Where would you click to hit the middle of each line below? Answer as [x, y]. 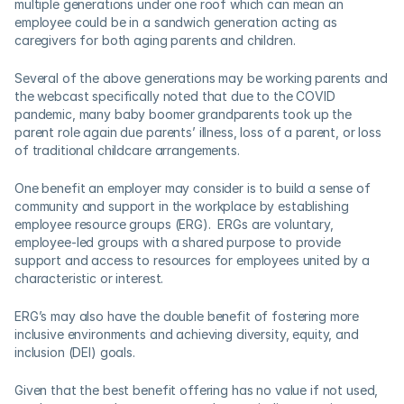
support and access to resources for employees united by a [193, 260]
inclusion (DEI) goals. [75, 352]
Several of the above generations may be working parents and [201, 78]
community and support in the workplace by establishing [182, 206]
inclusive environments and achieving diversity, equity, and [187, 334]
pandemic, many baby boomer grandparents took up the [183, 114]
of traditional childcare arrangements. [133, 150]
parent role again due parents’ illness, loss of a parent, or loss [198, 132]
